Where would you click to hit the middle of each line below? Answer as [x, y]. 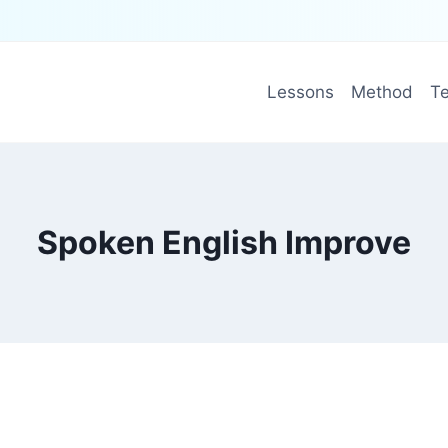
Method [381, 91]
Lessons [300, 91]
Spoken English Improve [224, 242]
